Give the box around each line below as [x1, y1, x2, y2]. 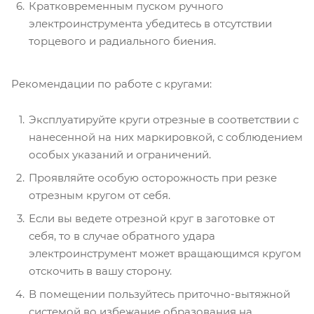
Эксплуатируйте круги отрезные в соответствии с [29, 112, 299, 126]
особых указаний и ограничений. [29, 147, 211, 161]
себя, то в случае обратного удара [29, 228, 215, 243]
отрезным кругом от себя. [29, 188, 170, 202]
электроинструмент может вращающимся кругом [29, 246, 301, 260]
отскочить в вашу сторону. [29, 264, 172, 278]
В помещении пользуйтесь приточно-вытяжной [29, 287, 290, 301]
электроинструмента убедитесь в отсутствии [29, 16, 272, 30]
